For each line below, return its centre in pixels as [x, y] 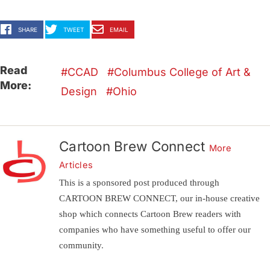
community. [81, 245]
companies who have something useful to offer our [155, 230]
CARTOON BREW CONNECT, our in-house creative [159, 198]
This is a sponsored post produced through [139, 183]
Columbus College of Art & [183, 72]
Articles [76, 165]
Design [79, 91]
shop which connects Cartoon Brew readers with [150, 214]
